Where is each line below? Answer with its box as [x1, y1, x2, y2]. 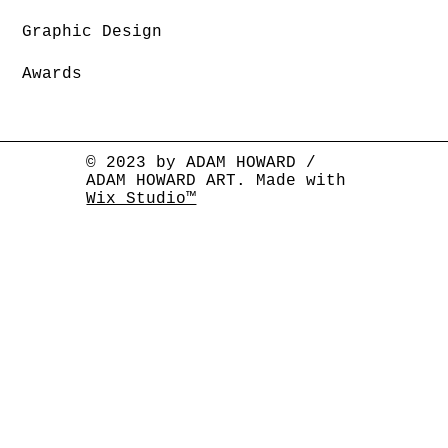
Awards [22, 65, 83, 84]
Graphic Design [22, 23, 163, 42]
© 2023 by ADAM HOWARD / [86, 154, 317, 173]
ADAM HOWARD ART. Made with [86, 172, 347, 191]
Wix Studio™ [86, 190, 197, 209]
